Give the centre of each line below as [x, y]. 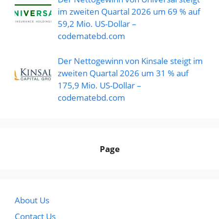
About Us [32, 200]
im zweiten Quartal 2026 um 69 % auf [129, 12]
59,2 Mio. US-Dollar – [97, 24]
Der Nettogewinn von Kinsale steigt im [130, 61]
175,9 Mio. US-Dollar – [99, 85]
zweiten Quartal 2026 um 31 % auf [123, 73]
